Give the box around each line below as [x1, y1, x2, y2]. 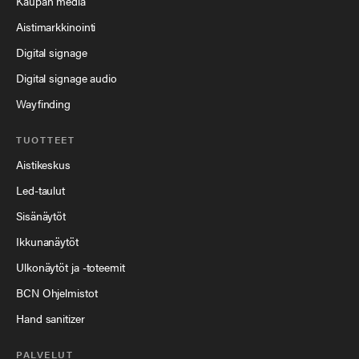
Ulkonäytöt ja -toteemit [16, 259, 125, 276]
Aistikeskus [16, 156, 71, 173]
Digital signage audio [16, 70, 117, 87]
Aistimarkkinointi [16, 18, 96, 35]
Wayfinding [16, 95, 71, 112]
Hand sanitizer [16, 310, 85, 327]
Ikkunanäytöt [16, 233, 79, 250]
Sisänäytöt [16, 208, 66, 224]
